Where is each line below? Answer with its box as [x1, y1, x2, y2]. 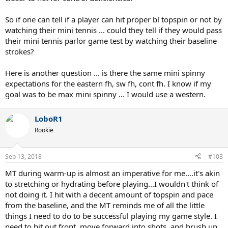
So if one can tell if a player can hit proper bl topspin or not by [5, 14, 222, 24]
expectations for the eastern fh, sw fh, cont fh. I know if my [5, 78, 211, 89]
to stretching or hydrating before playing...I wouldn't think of [5, 178, 218, 189]
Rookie [35, 126, 53, 134]
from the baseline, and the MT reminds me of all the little [5, 199, 205, 210]
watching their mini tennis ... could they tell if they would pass [5, 25, 222, 35]
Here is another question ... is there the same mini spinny [5, 68, 205, 78]
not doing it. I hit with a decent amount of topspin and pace [5, 189, 213, 199]
